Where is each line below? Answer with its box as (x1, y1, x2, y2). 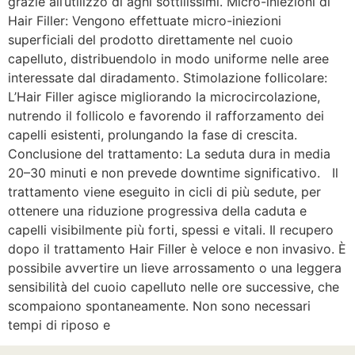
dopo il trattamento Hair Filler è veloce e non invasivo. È (8, 241, 346, 257)
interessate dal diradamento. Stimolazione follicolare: (8, 70, 327, 86)
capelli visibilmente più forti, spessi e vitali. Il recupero (8, 222, 334, 238)
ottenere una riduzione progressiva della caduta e (8, 203, 307, 219)
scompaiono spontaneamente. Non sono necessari (8, 298, 311, 314)
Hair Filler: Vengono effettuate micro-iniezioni (8, 13, 281, 29)
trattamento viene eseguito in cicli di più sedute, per (8, 184, 321, 200)
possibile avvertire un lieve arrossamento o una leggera (8, 260, 342, 276)
